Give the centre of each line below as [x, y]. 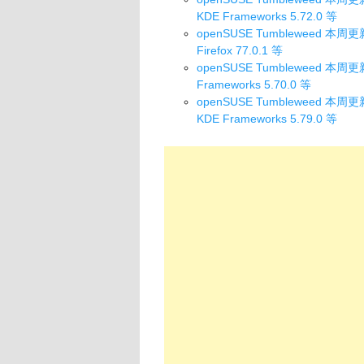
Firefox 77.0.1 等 [240, 50]
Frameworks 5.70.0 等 [254, 84]
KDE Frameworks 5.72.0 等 [267, 16]
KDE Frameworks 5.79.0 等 [267, 118]
